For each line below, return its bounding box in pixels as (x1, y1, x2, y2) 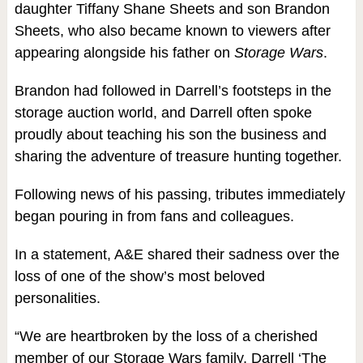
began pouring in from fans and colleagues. (14, 207, 294, 224)
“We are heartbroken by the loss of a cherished (14, 327, 318, 344)
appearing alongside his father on (14, 44, 234, 61)
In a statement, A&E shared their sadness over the (14, 246, 340, 263)
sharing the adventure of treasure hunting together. (14, 147, 342, 164)
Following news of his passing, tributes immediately (14, 186, 345, 203)
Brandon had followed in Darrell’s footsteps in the (14, 82, 331, 99)
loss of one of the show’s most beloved (14, 267, 265, 284)
